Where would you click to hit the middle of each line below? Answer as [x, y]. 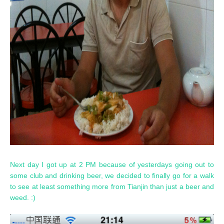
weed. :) [23, 197]
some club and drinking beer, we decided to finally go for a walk [112, 175]
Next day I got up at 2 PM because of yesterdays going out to [112, 164]
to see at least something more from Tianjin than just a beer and [112, 186]
